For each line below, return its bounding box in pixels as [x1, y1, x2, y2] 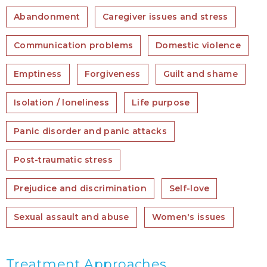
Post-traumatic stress [14, 154, 113, 165]
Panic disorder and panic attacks [14, 126, 167, 136]
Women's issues [151, 212, 226, 222]
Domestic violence [156, 40, 241, 51]
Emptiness [14, 69, 62, 79]
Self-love [169, 183, 210, 194]
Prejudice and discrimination [14, 183, 147, 194]
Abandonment [14, 11, 80, 22]
